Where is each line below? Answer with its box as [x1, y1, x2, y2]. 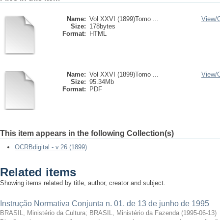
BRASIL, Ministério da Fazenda [89, 209, 179, 217]
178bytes [89, 23, 115, 30]
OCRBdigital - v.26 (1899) [15, 143, 87, 151]
